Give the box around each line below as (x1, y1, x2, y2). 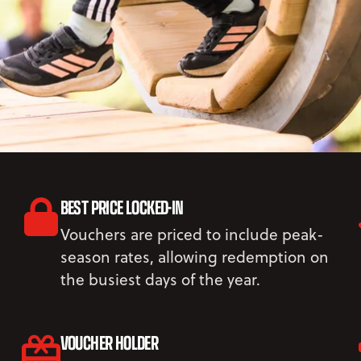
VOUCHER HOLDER (60, 327, 159, 356)
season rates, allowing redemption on (60, 245, 329, 268)
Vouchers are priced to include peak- (60, 222, 324, 245)
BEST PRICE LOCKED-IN (60, 192, 184, 221)
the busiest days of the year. (60, 268, 260, 290)
